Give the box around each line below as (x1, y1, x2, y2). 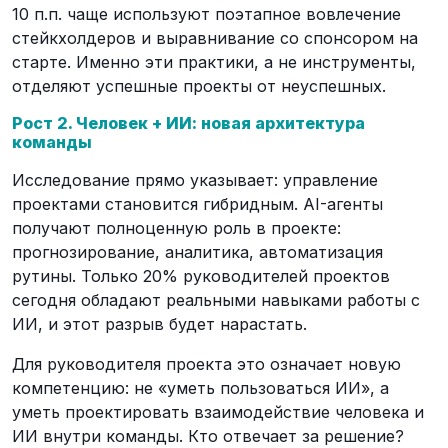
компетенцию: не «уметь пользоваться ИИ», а (12, 378, 389, 398)
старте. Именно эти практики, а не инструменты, (12, 52, 416, 72)
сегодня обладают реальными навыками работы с (12, 290, 420, 310)
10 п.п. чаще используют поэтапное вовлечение (12, 4, 401, 24)
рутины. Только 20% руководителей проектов (12, 266, 390, 286)
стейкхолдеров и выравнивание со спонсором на (12, 28, 418, 48)
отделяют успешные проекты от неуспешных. (12, 76, 386, 96)
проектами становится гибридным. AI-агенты (12, 194, 383, 214)
